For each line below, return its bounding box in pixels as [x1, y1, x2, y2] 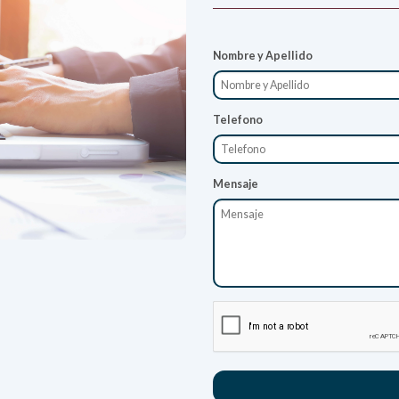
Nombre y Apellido [213, 49, 313, 63]
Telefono [213, 113, 263, 127]
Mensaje [213, 177, 258, 191]
